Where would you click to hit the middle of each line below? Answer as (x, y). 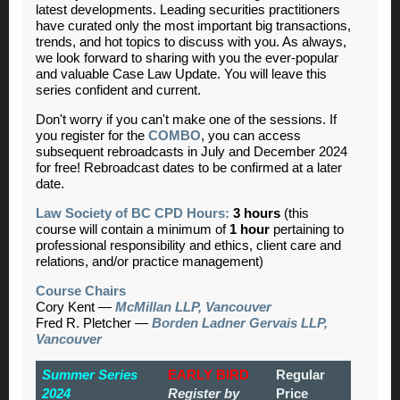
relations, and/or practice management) (150, 261)
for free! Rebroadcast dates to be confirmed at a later (189, 167)
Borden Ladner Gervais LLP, (240, 323)
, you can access (251, 135)
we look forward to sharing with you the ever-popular (187, 58)
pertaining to (307, 229)
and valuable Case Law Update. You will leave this (181, 74)
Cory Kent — (75, 307)
